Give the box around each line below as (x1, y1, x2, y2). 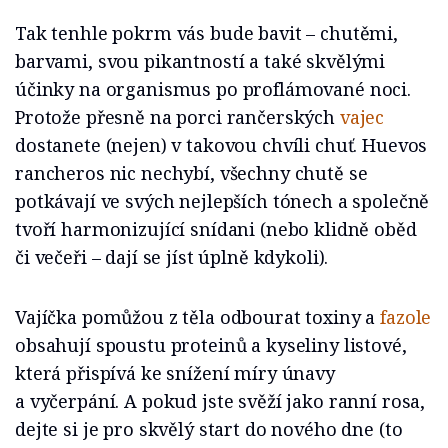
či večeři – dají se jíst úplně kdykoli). (15, 245, 329, 270)
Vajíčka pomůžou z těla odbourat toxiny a (15, 305, 381, 330)
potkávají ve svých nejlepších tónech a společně (15, 189, 430, 214)
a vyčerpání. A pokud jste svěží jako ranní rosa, (15, 389, 426, 414)
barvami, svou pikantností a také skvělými (15, 49, 386, 74)
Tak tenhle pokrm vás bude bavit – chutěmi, (15, 21, 398, 46)
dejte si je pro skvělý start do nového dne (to (15, 417, 403, 442)
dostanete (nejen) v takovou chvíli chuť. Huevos (15, 133, 428, 158)
